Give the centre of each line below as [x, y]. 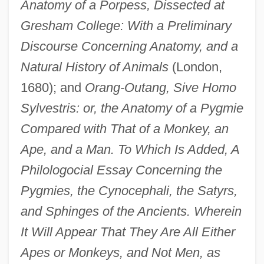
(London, [195, 67]
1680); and [52, 87]
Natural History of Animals [94, 67]
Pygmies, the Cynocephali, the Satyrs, [129, 190]
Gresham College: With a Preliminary [126, 25]
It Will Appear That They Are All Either [128, 232]
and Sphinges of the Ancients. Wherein [131, 211]
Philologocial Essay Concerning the [121, 170]
